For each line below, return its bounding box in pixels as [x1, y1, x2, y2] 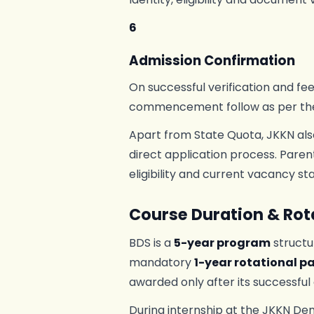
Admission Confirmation [129, 52, 295, 69]
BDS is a [129, 235, 174, 251]
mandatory [129, 254, 194, 271]
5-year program [174, 235, 271, 251]
